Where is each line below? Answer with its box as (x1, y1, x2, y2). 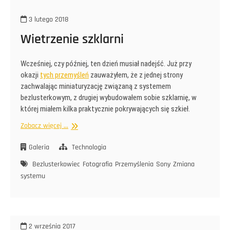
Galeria (29, 143, 49, 152)
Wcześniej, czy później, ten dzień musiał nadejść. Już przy (21, 59, 191, 69)
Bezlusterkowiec (32, 160, 80, 169)
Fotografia (83, 160, 112, 169)
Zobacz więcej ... (21, 121, 68, 131)
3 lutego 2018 (27, 15, 68, 25)
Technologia (72, 143, 106, 152)
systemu (21, 171, 45, 181)
